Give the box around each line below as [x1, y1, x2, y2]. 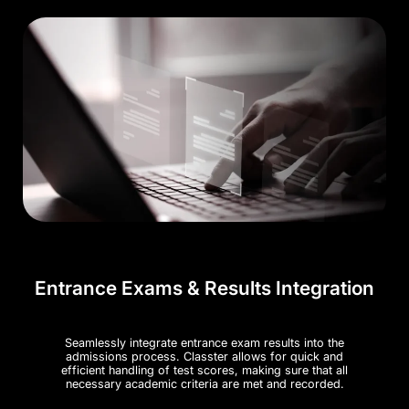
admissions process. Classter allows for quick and [66, 350, 343, 364]
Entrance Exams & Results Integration [35, 277, 374, 300]
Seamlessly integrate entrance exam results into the [65, 336, 344, 351]
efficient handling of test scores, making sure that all [61, 363, 348, 378]
